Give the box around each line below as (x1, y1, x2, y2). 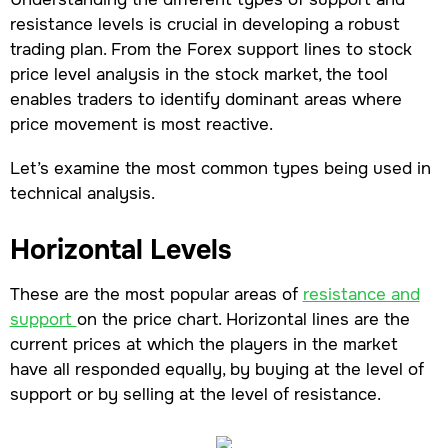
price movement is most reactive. (9, 113, 278, 135)
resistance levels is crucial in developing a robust (9, 13, 400, 35)
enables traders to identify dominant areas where (9, 88, 402, 110)
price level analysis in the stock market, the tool (9, 63, 388, 85)
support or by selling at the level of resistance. (9, 382, 381, 405)
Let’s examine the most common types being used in (9, 157, 431, 180)
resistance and (302, 282, 420, 305)
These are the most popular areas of (9, 282, 303, 305)
